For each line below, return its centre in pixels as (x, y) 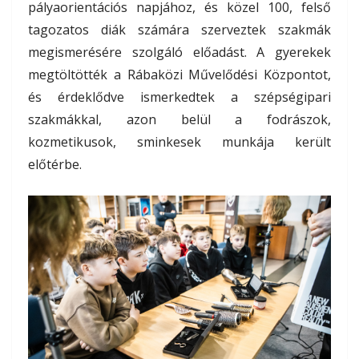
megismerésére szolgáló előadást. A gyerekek (179, 52)
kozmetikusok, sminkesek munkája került (179, 141)
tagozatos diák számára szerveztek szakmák (179, 29)
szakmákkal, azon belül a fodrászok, (179, 119)
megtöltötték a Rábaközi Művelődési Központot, (179, 74)
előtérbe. (55, 164)
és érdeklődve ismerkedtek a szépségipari (179, 97)
